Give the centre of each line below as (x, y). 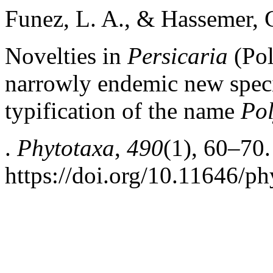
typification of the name (123, 111)
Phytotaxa (66, 148)
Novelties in (66, 56)
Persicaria (178, 56)
